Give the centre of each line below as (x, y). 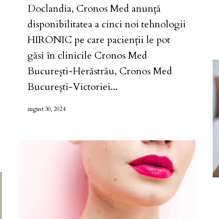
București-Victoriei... (73, 87)
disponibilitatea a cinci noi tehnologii (107, 24)
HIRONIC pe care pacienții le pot (99, 40)
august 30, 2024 (46, 109)
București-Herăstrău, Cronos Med (100, 71)
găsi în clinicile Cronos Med (87, 55)
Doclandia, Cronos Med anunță (94, 8)
